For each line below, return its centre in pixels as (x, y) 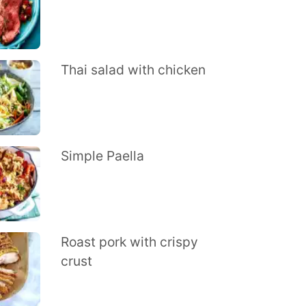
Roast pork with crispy (129, 242)
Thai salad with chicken (133, 70)
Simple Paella (102, 156)
